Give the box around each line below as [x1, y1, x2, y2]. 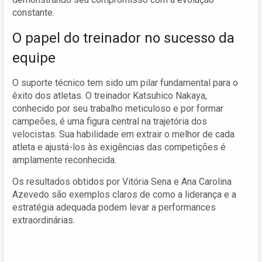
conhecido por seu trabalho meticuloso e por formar [12, 102, 223, 114]
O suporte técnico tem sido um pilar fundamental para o [12, 77, 238, 88]
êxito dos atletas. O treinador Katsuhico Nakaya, [12, 89, 207, 101]
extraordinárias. [12, 214, 75, 226]
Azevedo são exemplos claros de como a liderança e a [12, 188, 236, 200]
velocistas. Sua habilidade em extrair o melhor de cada [12, 128, 235, 140]
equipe [12, 49, 56, 66]
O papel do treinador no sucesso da [12, 29, 235, 46]
